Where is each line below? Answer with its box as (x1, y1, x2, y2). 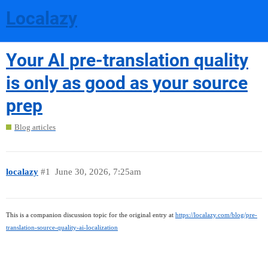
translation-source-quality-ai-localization (6, 224, 118, 232)
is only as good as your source (6, 72, 248, 93)
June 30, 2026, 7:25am (54, 166, 141, 176)
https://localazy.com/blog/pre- (175, 211, 257, 219)
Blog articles (14, 123, 56, 132)
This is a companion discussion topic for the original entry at (6, 211, 175, 219)
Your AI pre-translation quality (6, 49, 248, 71)
